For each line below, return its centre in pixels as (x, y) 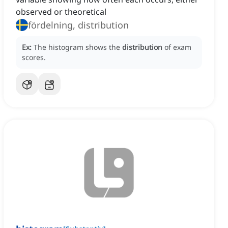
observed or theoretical (61, 12)
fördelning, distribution (78, 25)
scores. (34, 58)
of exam (178, 47)
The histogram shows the (78, 47)
